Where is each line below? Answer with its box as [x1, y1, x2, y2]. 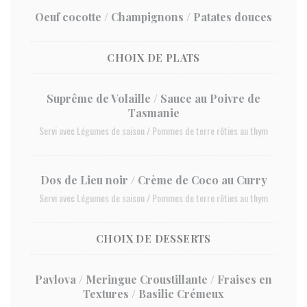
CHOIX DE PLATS [107, 51, 200, 64]
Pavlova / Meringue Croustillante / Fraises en [35, 272, 272, 286]
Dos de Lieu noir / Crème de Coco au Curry [40, 173, 267, 187]
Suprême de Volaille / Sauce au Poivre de [47, 91, 260, 106]
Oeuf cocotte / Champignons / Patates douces [35, 10, 272, 24]
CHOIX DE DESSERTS [96, 232, 211, 245]
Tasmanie [127, 106, 180, 120]
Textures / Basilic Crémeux [83, 286, 224, 301]
